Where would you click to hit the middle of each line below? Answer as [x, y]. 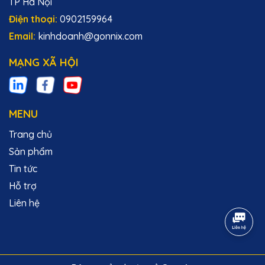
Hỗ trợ [23, 186]
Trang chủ [30, 135]
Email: [23, 36]
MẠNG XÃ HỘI [44, 63]
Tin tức [23, 169]
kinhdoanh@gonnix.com [90, 36]
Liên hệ [24, 203]
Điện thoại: [34, 19]
